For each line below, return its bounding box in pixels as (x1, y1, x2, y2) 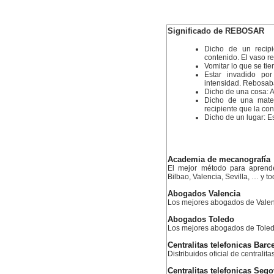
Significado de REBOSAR (168, 26, 264, 35)
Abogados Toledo (168, 215, 234, 224)
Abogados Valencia (168, 190, 240, 198)
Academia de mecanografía (168, 155, 270, 164)
